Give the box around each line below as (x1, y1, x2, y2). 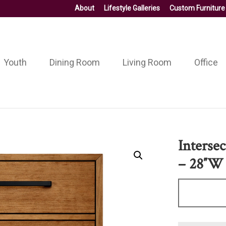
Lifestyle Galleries (104, 4, 160, 12)
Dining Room (49, 56, 100, 68)
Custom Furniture (169, 4, 225, 12)
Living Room (122, 56, 172, 68)
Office (194, 56, 218, 68)
